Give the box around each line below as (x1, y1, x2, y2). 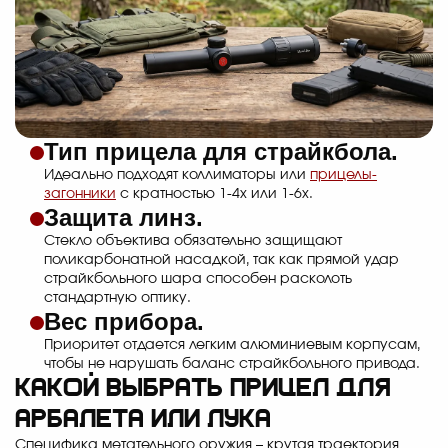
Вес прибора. (44, 308, 204, 336)
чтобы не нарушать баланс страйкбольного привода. (44, 357, 420, 372)
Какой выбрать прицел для (15, 376, 391, 404)
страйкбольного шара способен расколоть (44, 272, 352, 287)
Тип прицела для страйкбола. (44, 138, 398, 166)
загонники (44, 187, 116, 202)
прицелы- (310, 168, 377, 183)
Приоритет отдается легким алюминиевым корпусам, (44, 338, 420, 353)
